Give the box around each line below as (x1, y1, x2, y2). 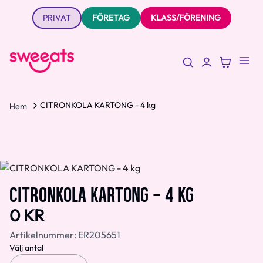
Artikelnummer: (9, 229, 78, 241)
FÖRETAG (92, 12, 130, 23)
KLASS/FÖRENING (150, 12, 221, 23)
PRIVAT (42, 12, 71, 23)
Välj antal (9, 242, 43, 254)
